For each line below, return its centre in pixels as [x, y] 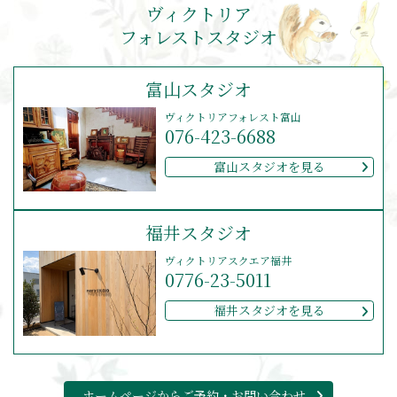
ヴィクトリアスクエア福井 [228, 261]
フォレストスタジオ [198, 37]
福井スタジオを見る [269, 311]
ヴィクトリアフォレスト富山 [233, 117]
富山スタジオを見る [269, 166]
